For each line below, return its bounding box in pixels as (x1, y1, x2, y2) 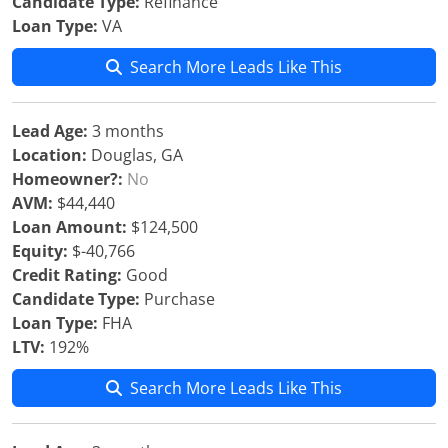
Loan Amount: (12, 216, 127, 238)
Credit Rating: (12, 264, 122, 286)
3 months (88, 120, 164, 142)
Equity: (12, 240, 68, 262)
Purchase (140, 288, 215, 310)
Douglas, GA (87, 144, 183, 166)
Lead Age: (12, 120, 88, 142)
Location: (12, 144, 87, 166)
